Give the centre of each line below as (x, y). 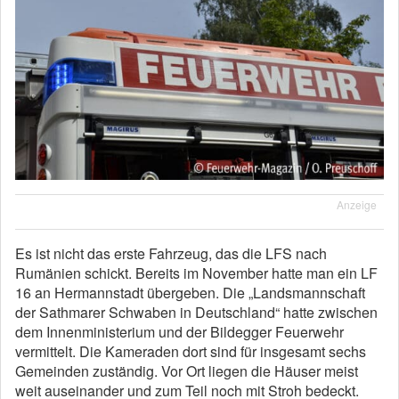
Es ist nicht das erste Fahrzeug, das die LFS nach (171, 254)
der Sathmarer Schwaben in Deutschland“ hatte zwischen (196, 313)
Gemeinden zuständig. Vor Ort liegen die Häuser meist (187, 371)
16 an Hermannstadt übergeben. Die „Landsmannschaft (190, 293)
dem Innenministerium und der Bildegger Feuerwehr (179, 332)
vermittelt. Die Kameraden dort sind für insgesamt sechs (191, 352)
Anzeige (357, 205)
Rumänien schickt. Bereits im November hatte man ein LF (196, 273)
